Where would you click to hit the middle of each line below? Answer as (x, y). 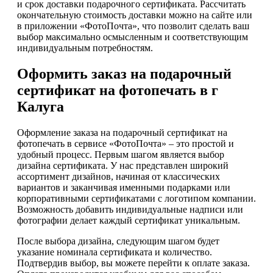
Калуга (41, 106)
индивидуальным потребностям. (85, 48)
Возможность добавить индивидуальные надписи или (130, 209)
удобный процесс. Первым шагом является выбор (121, 154)
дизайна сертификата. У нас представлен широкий (123, 165)
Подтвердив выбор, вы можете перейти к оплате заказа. (133, 263)
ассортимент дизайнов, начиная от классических (119, 176)
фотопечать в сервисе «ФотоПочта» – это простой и (126, 143)
